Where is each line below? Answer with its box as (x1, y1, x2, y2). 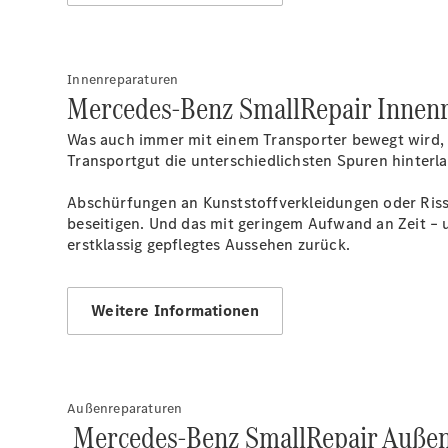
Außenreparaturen (67, 399, 183, 418)
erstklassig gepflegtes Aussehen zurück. (67, 234, 351, 255)
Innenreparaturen (67, 70, 179, 89)
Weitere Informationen (91, 300, 260, 321)
